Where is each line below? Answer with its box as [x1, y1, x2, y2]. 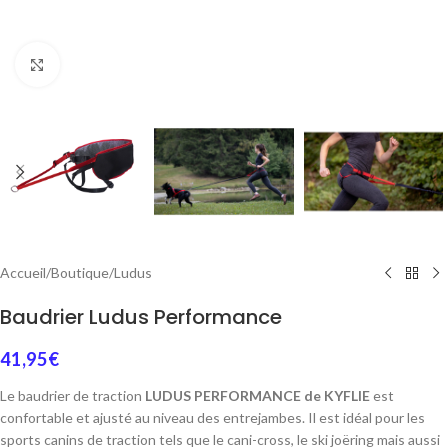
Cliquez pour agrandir [59, 56, 189, 72]
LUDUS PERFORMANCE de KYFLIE [145, 387, 370, 404]
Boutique [51, 264, 109, 281]
